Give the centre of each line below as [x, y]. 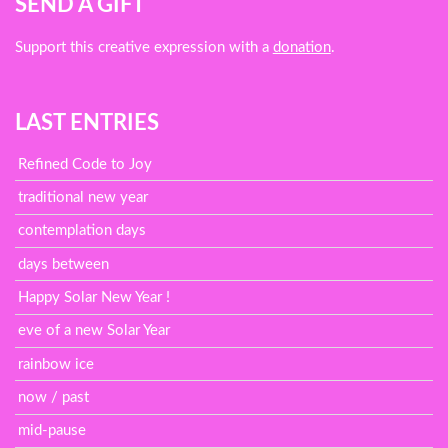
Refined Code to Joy [85, 164]
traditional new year [83, 197]
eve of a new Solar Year [94, 331]
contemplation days [82, 231]
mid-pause [52, 431]
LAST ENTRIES [86, 123]
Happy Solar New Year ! [94, 297]
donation [301, 48]
